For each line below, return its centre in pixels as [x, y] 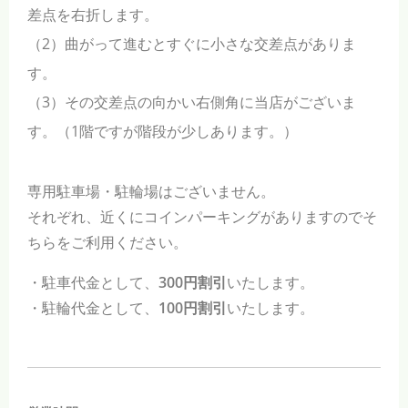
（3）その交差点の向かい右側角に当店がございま [192, 102]
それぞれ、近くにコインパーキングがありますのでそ [202, 216]
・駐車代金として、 [93, 282]
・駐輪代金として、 [93, 307]
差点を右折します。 [93, 14]
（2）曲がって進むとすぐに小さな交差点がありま [192, 43]
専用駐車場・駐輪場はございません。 [151, 191]
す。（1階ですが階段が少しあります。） [163, 131]
